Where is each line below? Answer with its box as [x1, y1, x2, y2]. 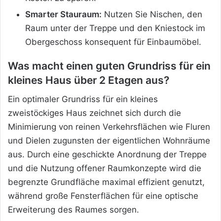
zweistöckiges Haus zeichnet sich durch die [8, 108, 181, 118]
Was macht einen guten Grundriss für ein [8, 59, 211, 72]
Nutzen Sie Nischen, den [102, 9, 202, 19]
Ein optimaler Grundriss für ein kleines [8, 94, 158, 105]
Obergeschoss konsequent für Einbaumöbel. [25, 37, 201, 47]
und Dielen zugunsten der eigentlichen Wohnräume [8, 136, 210, 146]
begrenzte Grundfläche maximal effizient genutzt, [8, 177, 205, 187]
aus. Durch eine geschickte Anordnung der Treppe [8, 149, 207, 160]
